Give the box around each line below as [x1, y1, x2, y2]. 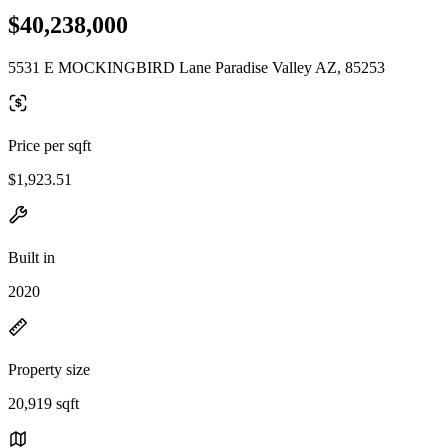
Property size [8, 360, 90, 378]
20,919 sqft [8, 394, 79, 412]
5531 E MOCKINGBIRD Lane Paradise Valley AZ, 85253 [8, 58, 385, 76]
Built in [8, 248, 55, 266]
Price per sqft [8, 136, 91, 154]
